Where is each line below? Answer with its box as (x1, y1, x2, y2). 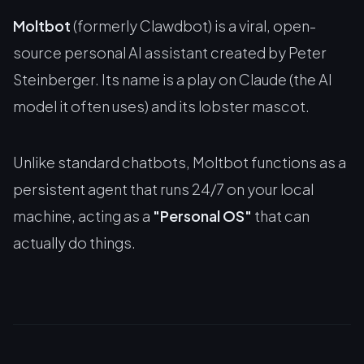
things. (87, 233, 136, 252)
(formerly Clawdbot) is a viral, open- (71, 16, 316, 35)
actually (13, 233, 68, 252)
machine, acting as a (13, 206, 153, 225)
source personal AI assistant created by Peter (13, 43, 327, 62)
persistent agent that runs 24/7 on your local (13, 180, 314, 198)
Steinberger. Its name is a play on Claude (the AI (13, 70, 332, 89)
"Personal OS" (153, 206, 252, 225)
